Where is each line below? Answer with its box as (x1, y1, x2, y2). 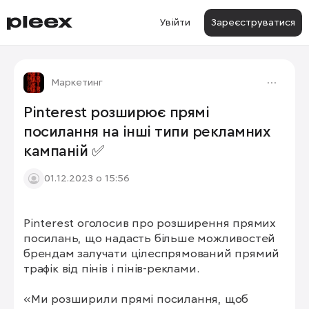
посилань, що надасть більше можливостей (23, 233, 276, 245)
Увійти (159, 17, 190, 28)
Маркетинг (51, 77, 103, 88)
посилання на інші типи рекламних (23, 125, 270, 140)
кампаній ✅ (23, 144, 104, 159)
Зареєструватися (211, 17, 295, 28)
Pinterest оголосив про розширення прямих (23, 218, 276, 230)
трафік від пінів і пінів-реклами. (23, 263, 199, 275)
